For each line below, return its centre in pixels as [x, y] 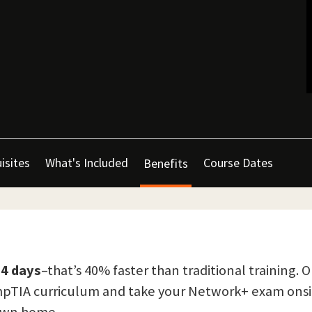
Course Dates [238, 163]
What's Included [87, 163]
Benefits [166, 163]
